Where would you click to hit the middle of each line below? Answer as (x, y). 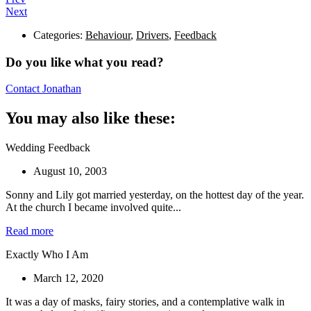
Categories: (59, 35)
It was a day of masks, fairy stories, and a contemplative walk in (145, 302)
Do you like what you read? (85, 62)
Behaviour (108, 35)
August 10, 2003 (70, 171)
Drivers (152, 35)
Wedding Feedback (48, 148)
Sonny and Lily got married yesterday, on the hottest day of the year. (155, 195)
